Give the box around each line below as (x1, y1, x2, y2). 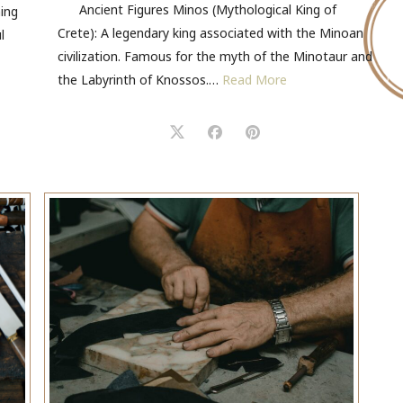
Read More (222, 71, 287, 89)
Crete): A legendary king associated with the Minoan (58, 24, 363, 42)
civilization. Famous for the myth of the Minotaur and (58, 48, 372, 66)
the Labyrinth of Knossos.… (58, 71, 222, 89)
